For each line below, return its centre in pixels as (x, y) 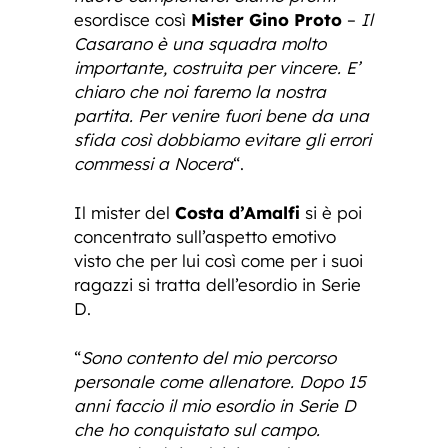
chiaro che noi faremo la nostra (200, 91)
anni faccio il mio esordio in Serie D (215, 405)
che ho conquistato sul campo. (197, 429)
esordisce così (132, 19)
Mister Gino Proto (266, 19)
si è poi (331, 212)
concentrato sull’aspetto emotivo (205, 236)
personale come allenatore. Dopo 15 (220, 381)
